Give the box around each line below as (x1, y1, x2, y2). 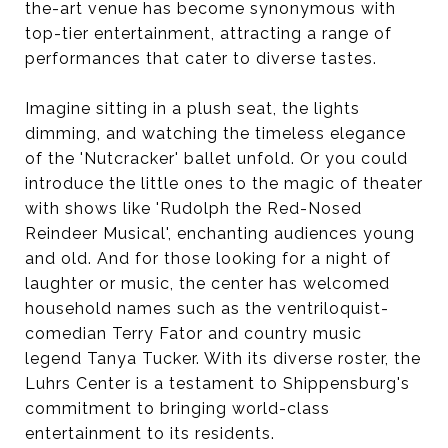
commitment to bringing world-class (25, 398, 330, 418)
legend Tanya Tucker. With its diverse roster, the (25, 348, 421, 368)
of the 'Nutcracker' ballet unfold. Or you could (25, 148, 408, 168)
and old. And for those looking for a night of (25, 248, 391, 268)
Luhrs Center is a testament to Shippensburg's (25, 373, 410, 393)
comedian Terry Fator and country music (25, 323, 362, 343)
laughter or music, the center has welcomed (25, 273, 390, 293)
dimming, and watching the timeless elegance (25, 123, 406, 143)
